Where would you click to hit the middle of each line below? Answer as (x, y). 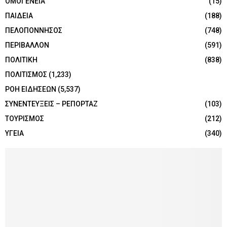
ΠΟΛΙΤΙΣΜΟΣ (26, 75)
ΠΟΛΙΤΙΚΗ (21, 60)
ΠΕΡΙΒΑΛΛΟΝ (27, 45)
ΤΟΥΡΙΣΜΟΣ (25, 119)
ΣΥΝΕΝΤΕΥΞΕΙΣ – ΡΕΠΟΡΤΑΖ (51, 104)
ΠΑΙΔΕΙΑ (19, 16)
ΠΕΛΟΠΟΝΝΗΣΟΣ (34, 31)
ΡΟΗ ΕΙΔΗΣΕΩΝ (31, 89)
